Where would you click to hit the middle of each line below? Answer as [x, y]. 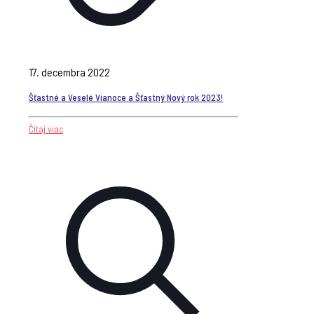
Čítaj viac [46, 129]
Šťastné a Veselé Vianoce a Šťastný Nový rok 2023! [126, 97]
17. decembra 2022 [69, 72]
